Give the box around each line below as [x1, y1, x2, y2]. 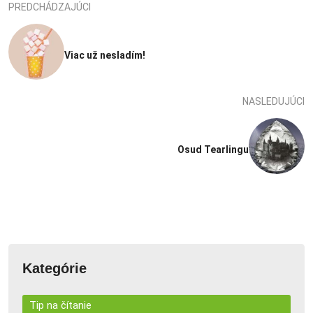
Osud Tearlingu [177, 143, 249, 155]
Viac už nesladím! [64, 49, 145, 61]
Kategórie [22, 260, 87, 276]
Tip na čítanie [29, 298, 92, 312]
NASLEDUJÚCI [242, 95, 305, 107]
